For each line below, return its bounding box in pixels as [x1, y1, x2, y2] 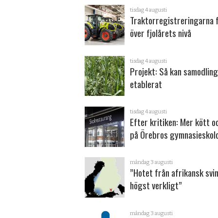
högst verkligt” [130, 178, 182, 193]
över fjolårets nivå [130, 26, 192, 40]
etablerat [130, 76, 163, 91]
